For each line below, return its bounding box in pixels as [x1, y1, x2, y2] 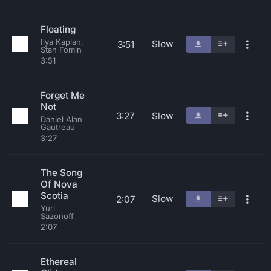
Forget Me [41, 90, 85, 101]
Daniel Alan [41, 114, 82, 124]
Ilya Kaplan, [41, 37, 83, 47]
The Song [41, 167, 82, 178]
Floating [41, 24, 76, 35]
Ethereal [41, 256, 77, 267]
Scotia [41, 190, 68, 201]
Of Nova [41, 178, 77, 190]
